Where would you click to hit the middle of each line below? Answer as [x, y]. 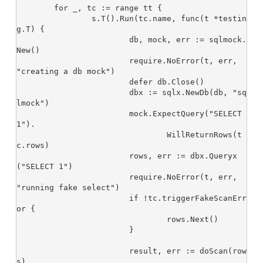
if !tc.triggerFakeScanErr [73, 198]
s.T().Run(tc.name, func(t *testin [54, 19]
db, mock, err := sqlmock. [73, 40]
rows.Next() [92, 220]
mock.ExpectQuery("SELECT [73, 114]
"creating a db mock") [66, 72]
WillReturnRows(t [92, 135]
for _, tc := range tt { [35, 8]
